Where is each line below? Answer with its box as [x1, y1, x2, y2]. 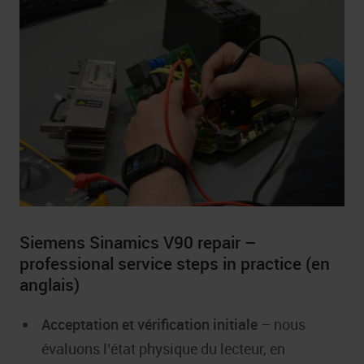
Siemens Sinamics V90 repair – [19, 231, 257, 254]
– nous [258, 314, 305, 335]
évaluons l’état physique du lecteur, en [41, 339, 285, 359]
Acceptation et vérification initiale [41, 314, 258, 335]
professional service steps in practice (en [19, 252, 330, 275]
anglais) [19, 273, 80, 297]
